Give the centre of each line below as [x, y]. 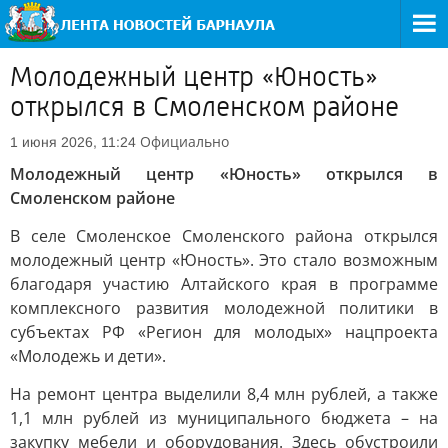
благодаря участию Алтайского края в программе [224, 284]
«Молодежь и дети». [88, 356]
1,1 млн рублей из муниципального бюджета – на [224, 418]
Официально [184, 141]
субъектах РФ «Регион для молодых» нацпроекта [224, 332]
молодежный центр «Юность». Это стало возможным [224, 260]
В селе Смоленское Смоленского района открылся [224, 236]
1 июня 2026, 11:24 [73, 142]
